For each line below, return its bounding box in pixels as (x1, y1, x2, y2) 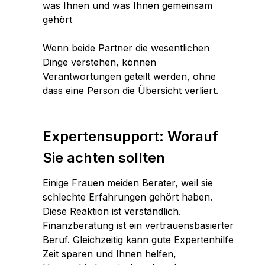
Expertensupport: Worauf (43, 127, 218, 145)
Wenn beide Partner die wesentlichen (43, 41, 209, 54)
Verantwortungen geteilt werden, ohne (43, 70, 216, 82)
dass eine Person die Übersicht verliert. (43, 84, 221, 96)
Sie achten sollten (43, 148, 169, 166)
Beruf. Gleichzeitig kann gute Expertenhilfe (43, 233, 234, 245)
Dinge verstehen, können (43, 56, 156, 68)
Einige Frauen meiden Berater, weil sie (43, 176, 213, 189)
